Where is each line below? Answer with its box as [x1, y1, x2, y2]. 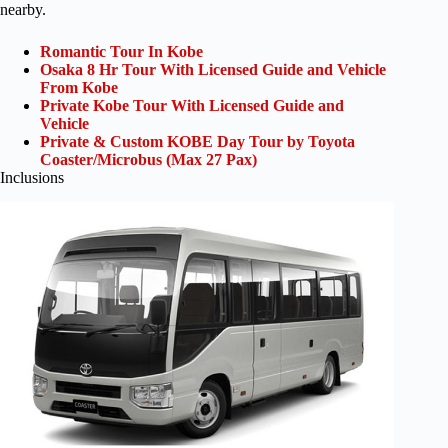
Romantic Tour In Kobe [40, 43, 203, 61]
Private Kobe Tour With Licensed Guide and [40, 97, 344, 115]
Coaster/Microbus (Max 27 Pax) [40, 151, 257, 169]
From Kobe [40, 79, 118, 97]
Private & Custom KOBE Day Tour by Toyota [40, 133, 355, 151]
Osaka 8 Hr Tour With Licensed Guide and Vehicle [40, 61, 386, 79]
